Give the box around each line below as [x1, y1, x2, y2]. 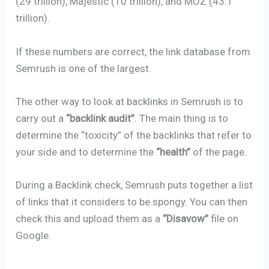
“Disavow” [163, 212, 209, 225]
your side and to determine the [16, 145, 157, 158]
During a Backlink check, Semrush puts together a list [16, 178, 253, 191]
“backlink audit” [66, 112, 135, 124]
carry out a [16, 112, 67, 124]
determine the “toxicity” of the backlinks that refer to [16, 128, 252, 141]
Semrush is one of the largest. [16, 62, 152, 74]
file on [208, 212, 239, 225]
